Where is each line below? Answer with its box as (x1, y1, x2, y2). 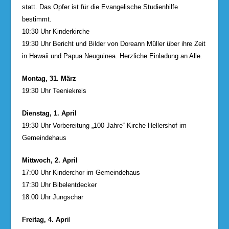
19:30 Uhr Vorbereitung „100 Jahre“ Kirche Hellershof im (21, 122, 187, 130)
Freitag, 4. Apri (21, 216, 69, 224)
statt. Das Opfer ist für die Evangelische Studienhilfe (21, 3, 178, 11)
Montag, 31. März (21, 75, 76, 83)
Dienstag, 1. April (21, 109, 77, 118)
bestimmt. (21, 15, 52, 24)
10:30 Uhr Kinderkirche (21, 28, 89, 36)
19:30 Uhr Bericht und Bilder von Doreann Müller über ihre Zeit (21, 40, 205, 48)
